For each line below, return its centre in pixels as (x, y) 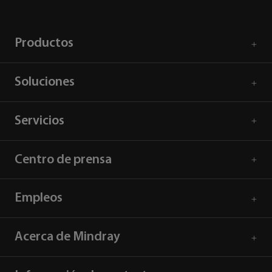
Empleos (38, 199)
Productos (44, 44)
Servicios (39, 121)
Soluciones (44, 82)
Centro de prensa (63, 160)
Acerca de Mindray (67, 237)
